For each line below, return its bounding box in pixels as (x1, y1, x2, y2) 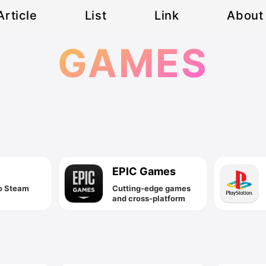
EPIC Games (112, 165, 176, 178)
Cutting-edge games (112, 183, 191, 194)
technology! (112, 214, 159, 224)
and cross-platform (112, 194, 186, 204)
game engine (112, 204, 162, 214)
